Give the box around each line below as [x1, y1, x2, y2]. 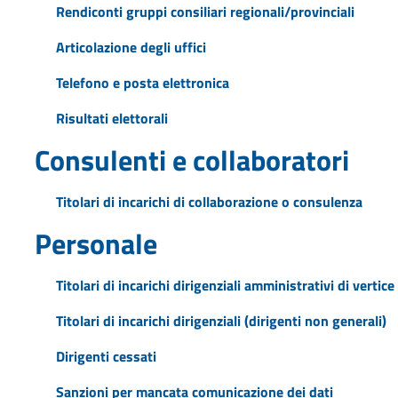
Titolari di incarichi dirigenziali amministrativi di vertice [55, 274, 394, 296]
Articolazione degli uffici [55, 36, 206, 58]
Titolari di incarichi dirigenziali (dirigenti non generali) [55, 309, 386, 331]
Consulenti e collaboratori [34, 138, 349, 181]
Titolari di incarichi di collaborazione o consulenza [55, 190, 362, 212]
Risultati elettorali [55, 107, 168, 129]
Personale [34, 221, 157, 265]
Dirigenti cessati [55, 345, 156, 367]
